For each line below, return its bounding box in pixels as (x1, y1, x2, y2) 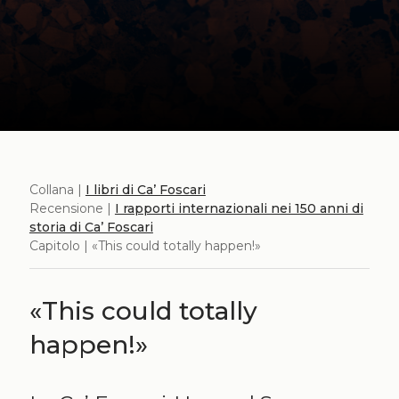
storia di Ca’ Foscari (28, 219, 153, 235)
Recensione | (28, 200, 115, 216)
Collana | (28, 182, 85, 198)
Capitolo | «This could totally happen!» (28, 238, 261, 254)
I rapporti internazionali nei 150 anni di (114, 200, 363, 216)
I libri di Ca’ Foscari (85, 182, 206, 198)
